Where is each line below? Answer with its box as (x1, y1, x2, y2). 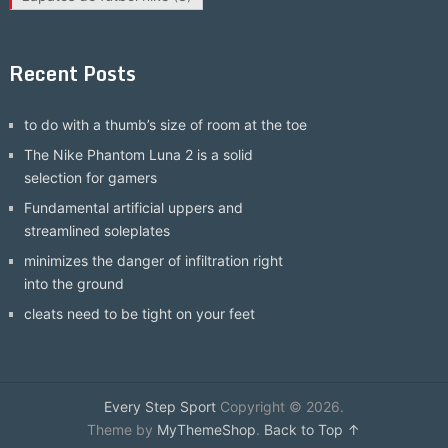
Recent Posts (8, 56, 136, 90)
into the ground (23, 274, 124, 292)
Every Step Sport (103, 397, 216, 415)
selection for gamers (23, 168, 157, 186)
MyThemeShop (157, 420, 257, 438)
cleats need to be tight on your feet (23, 304, 255, 322)
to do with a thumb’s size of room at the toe (23, 115, 307, 133)
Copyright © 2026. (215, 397, 344, 415)
